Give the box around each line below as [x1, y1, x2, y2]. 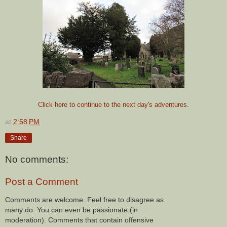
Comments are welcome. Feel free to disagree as [5, 196, 164, 204]
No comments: [5, 154, 68, 165]
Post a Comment [5, 176, 78, 187]
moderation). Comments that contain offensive [5, 216, 154, 224]
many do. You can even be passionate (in [5, 206, 138, 214]
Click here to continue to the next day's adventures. [38, 101, 189, 109]
